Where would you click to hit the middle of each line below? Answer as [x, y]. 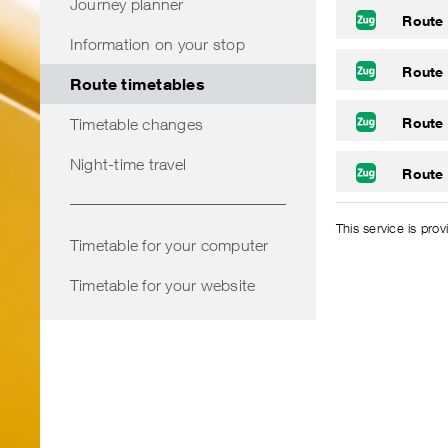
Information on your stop [157, 44]
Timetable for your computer [169, 245]
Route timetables [137, 83]
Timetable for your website [163, 285]
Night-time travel [128, 164]
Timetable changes [137, 124]
